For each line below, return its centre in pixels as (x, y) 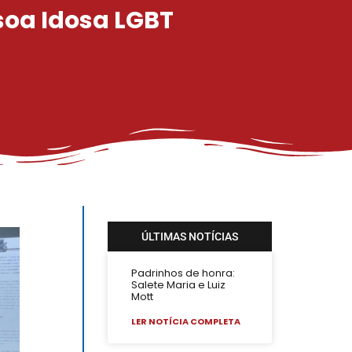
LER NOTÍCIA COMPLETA (186, 322)
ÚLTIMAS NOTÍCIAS (190, 237)
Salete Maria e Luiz (179, 285)
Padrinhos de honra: (183, 273)
